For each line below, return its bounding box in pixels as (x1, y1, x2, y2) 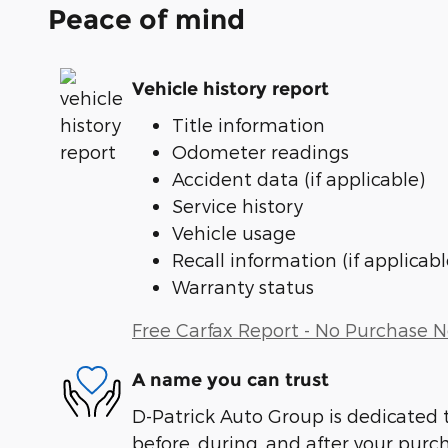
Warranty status (172, 275, 314, 297)
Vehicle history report (132, 78, 329, 101)
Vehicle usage (172, 221, 296, 243)
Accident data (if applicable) (172, 167, 425, 189)
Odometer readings (172, 140, 349, 162)
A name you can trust (132, 369, 329, 392)
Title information (172, 113, 325, 135)
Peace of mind (48, 2, 245, 36)
